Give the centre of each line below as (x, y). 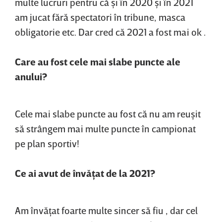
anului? (31, 77)
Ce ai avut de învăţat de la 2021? (85, 173)
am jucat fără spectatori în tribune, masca (100, 17)
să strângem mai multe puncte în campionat (105, 129)
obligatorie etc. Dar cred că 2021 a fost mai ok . (110, 32)
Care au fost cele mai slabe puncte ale (98, 62)
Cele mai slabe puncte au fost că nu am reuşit (108, 114)
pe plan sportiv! (47, 143)
